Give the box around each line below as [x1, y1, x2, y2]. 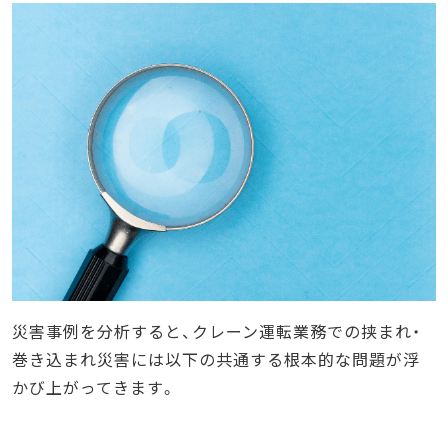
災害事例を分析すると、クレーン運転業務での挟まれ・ [12, 318, 421, 343]
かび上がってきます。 [12, 374, 177, 399]
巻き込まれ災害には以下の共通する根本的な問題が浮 [12, 346, 420, 371]
